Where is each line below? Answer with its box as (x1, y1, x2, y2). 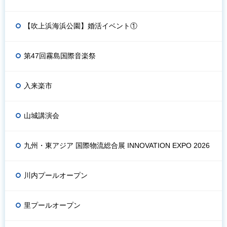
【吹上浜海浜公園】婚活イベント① (24, 21, 137, 30)
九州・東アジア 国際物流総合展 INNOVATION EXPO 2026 (24, 141, 210, 149)
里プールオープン (24, 201, 81, 209)
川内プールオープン (24, 171, 88, 179)
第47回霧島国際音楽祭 (24, 51, 96, 60)
